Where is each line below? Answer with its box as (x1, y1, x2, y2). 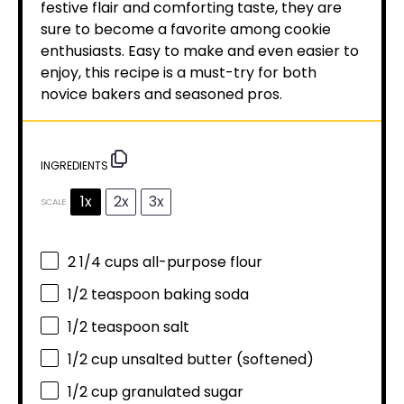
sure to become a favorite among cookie (41, 19, 331, 40)
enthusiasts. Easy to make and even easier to (41, 41, 359, 61)
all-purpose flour (139, 252, 262, 273)
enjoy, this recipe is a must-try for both (41, 62, 317, 83)
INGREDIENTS (41, 158, 108, 173)
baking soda (160, 284, 249, 306)
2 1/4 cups (68, 252, 139, 273)
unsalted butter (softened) (118, 349, 314, 371)
